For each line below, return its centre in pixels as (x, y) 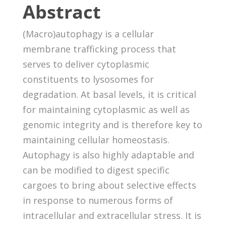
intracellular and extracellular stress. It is (112, 215)
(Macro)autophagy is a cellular (88, 34)
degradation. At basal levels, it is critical (109, 94)
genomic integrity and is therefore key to (112, 124)
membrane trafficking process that (99, 49)
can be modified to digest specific (96, 170)
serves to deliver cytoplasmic (86, 64)
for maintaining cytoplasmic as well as (106, 109)
